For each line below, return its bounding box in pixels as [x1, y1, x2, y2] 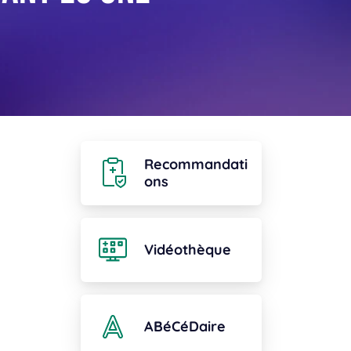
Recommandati [144, 154, 248, 173]
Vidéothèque [144, 240, 231, 259]
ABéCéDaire [144, 317, 226, 335]
